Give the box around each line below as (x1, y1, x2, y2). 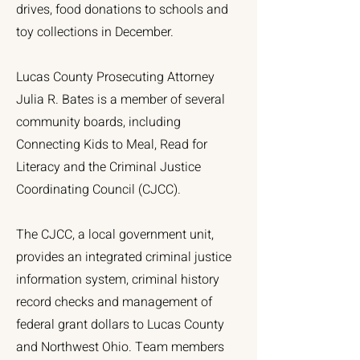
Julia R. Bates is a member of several (16, 90, 225, 109)
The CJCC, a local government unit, (16, 225, 214, 244)
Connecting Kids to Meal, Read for (16, 135, 207, 154)
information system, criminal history (16, 270, 219, 289)
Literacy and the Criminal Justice (16, 157, 201, 177)
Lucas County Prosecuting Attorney (16, 67, 215, 87)
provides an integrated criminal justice (16, 247, 231, 267)
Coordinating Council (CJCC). (16, 180, 181, 199)
